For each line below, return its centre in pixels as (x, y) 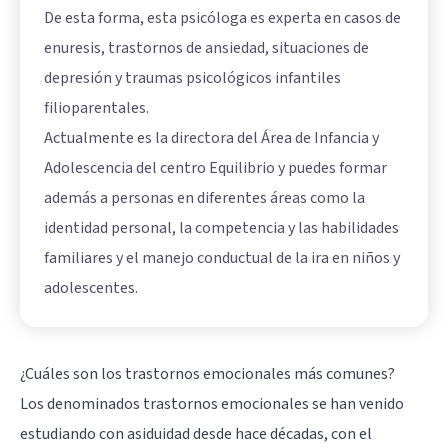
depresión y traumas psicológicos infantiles (192, 78)
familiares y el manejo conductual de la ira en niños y (222, 258)
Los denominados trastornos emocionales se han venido (212, 404)
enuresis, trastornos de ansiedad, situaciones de (206, 48)
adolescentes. (91, 288)
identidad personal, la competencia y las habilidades (221, 228)
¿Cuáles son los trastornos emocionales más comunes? (207, 374)
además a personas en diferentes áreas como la (204, 198)
